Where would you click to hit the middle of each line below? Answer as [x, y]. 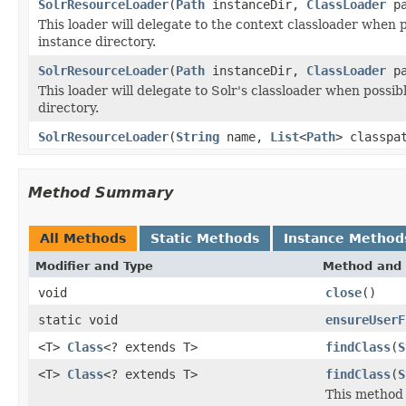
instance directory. [97, 41]
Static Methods [205, 238]
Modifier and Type [94, 266]
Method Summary [101, 192]
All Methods [83, 238]
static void [78, 319]
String [198, 136]
